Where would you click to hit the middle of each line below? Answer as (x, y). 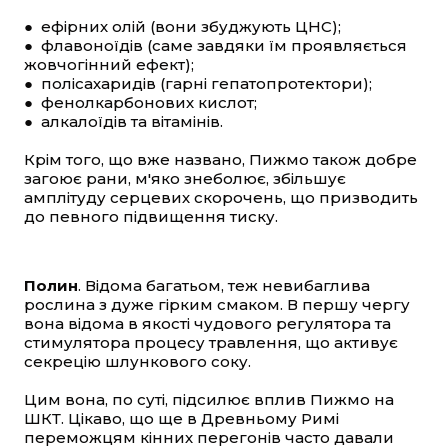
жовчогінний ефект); (109, 65)
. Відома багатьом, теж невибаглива (224, 286)
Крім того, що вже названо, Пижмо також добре (220, 160)
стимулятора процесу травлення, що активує (211, 343)
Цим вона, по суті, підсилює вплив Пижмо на (209, 400)
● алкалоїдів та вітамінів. (123, 122)
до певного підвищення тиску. (151, 217)
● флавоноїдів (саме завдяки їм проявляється (215, 46)
